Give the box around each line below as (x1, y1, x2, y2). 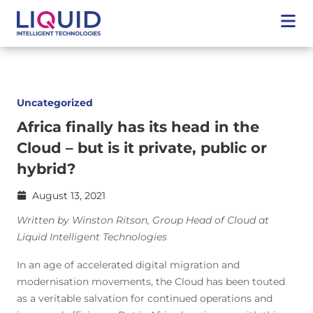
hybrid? (17, 160, 75, 177)
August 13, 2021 (32, 189, 105, 202)
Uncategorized (17, 96, 93, 109)
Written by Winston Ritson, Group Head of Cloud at (17, 214, 269, 226)
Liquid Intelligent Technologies (17, 231, 167, 243)
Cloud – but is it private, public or (17, 139, 267, 156)
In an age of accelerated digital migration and (17, 259, 240, 271)
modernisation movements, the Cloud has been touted (17, 275, 285, 288)
